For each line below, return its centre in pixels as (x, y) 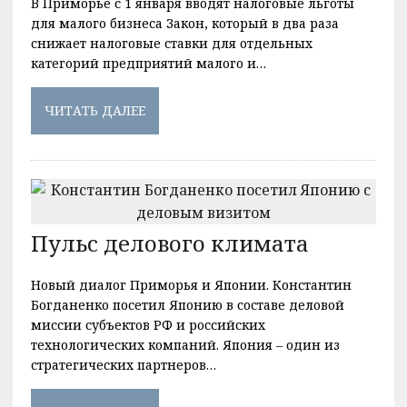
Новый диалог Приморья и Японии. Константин (191, 284)
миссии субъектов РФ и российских (148, 324)
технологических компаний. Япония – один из (185, 344)
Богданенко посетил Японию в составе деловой (187, 304)
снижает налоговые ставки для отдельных (171, 43)
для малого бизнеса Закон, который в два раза (184, 23)
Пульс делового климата (169, 243)
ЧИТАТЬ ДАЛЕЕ (94, 110)
